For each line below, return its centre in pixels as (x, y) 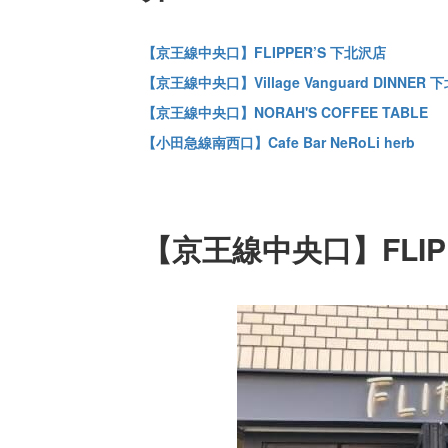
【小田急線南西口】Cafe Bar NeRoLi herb (278, 141)
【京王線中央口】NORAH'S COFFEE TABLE (284, 111)
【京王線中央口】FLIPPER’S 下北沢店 (263, 51)
